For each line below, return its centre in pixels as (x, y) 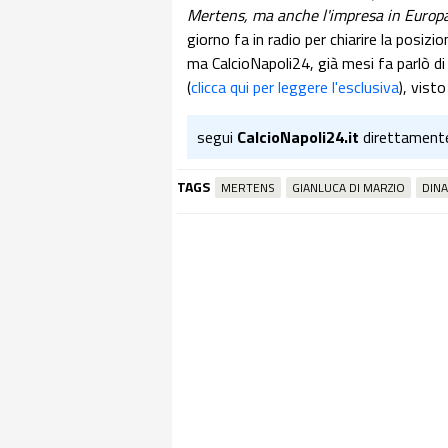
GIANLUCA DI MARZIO (348, 187)
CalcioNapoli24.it (298, 137)
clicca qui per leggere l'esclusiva (295, 87)
